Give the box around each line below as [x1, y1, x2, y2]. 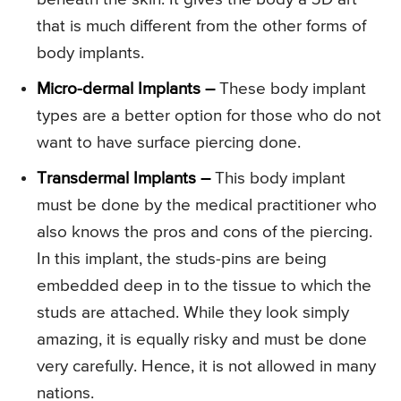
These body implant [215, 81, 366, 98]
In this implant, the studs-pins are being [37, 251, 327, 269]
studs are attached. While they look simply [37, 304, 349, 322]
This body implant [210, 170, 346, 188]
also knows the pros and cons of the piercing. [37, 224, 372, 242]
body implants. [37, 45, 144, 63]
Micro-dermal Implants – [37, 81, 215, 98]
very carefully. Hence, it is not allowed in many [37, 358, 376, 376]
